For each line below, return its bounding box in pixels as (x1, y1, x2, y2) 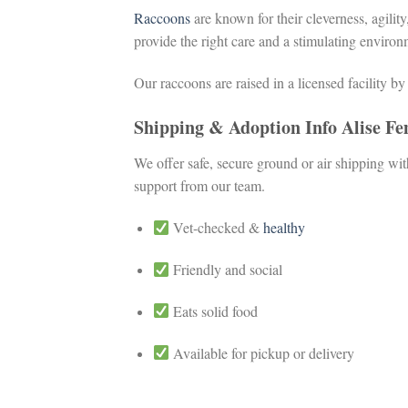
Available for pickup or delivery (169, 342, 355, 362)
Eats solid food (169, 301, 259, 321)
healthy (263, 218, 306, 238)
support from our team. (134, 176, 265, 196)
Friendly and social (169, 259, 283, 279)
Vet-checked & (169, 218, 264, 238)
